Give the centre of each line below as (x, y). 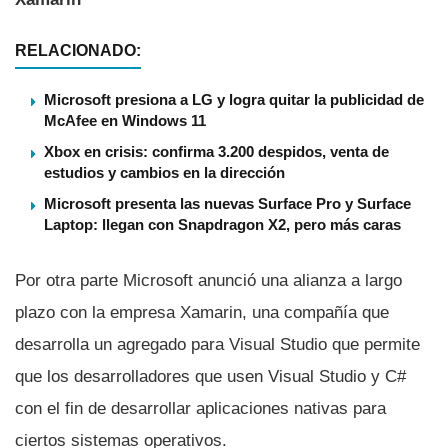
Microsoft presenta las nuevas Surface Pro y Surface (227, 204)
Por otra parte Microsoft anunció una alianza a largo (208, 281)
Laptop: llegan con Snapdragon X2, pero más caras (222, 225)
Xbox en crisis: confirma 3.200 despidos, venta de (216, 152)
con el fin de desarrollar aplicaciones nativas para (200, 409)
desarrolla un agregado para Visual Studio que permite (217, 345)
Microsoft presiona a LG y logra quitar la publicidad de (234, 100)
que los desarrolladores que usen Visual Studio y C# (210, 377)
